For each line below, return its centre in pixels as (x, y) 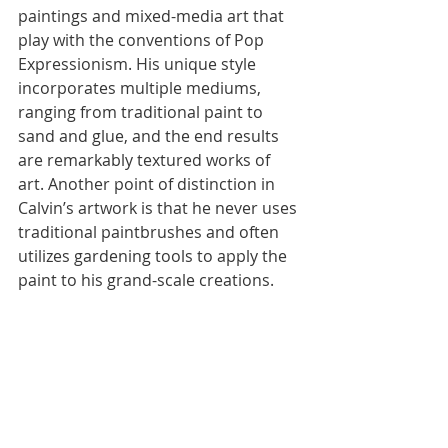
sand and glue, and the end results (150, 135)
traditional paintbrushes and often (150, 231)
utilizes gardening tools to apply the (154, 255)
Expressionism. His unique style (139, 63)
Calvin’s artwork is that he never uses (159, 207)
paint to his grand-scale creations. (146, 279)
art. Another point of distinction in (148, 183)
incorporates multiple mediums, (141, 87)
